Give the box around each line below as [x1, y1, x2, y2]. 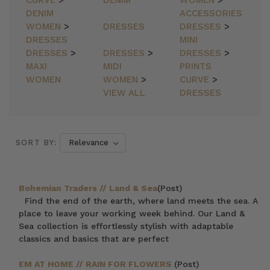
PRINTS [180, 61, 212, 72]
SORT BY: [15, 138, 57, 147]
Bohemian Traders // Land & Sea [19, 183, 158, 193]
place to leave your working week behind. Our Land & [19, 209, 245, 218]
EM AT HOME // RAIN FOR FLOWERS [19, 259, 175, 269]
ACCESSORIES [180, 8, 243, 19]
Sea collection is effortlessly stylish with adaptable [19, 221, 234, 231]
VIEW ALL [102, 87, 145, 98]
